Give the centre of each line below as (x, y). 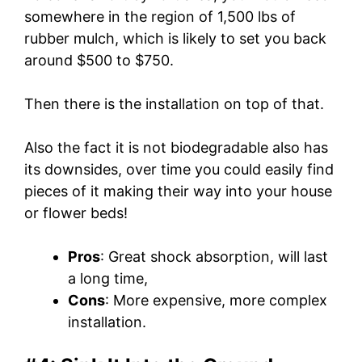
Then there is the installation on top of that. (176, 103)
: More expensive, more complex (216, 300)
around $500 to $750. (99, 60)
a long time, (108, 278)
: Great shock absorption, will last (214, 256)
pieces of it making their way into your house (178, 191)
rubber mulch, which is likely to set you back (175, 38)
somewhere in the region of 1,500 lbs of (160, 16)
